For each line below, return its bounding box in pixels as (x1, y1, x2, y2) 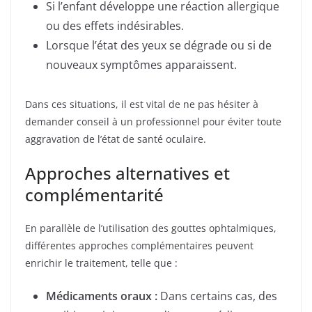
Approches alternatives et (25, 161, 230, 185)
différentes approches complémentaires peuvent (25, 238, 253, 252)
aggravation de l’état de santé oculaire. (25, 132, 206, 146)
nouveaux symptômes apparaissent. (46, 56, 237, 72)
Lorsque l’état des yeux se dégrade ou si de (46, 37, 272, 53)
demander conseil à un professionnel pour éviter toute (25, 114, 281, 128)
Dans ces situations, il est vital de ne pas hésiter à (25, 97, 258, 111)
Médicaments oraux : (46, 288, 157, 304)
